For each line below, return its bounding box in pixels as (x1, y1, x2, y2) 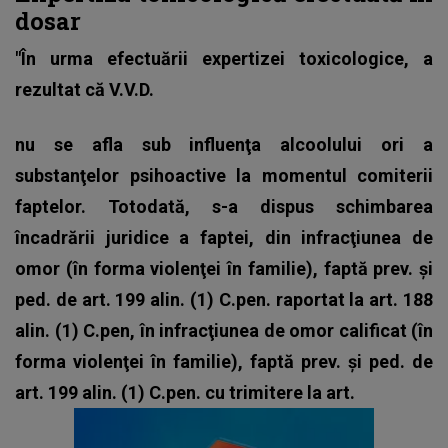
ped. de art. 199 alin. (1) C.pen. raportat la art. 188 (15, 288, 433, 310)
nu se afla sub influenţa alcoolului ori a (15, 133, 433, 155)
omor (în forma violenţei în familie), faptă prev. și (15, 257, 433, 279)
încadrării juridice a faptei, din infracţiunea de (15, 226, 433, 248)
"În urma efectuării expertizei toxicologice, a (15, 47, 433, 69)
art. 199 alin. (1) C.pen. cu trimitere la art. (15, 381, 355, 403)
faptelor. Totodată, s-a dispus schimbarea (15, 195, 433, 217)
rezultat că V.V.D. (15, 78, 154, 100)
